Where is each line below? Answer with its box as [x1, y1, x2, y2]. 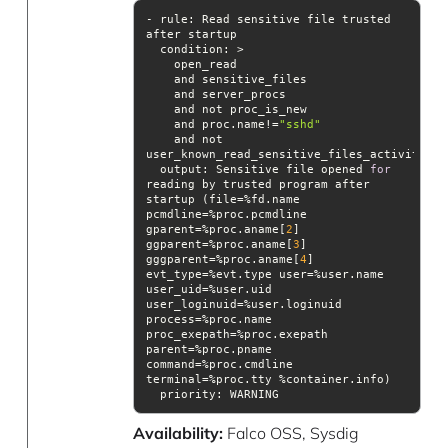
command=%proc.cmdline [145, 356, 293, 371]
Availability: [133, 423, 224, 444]
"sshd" [278, 116, 321, 131]
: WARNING [215, 386, 279, 401]
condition [159, 41, 223, 56]
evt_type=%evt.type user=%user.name [145, 266, 384, 281]
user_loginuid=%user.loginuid [145, 296, 342, 311]
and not [145, 131, 174, 146]
